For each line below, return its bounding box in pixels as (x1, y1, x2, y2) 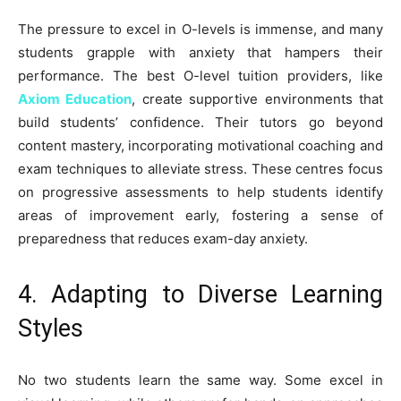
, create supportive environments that (132, 90, 384, 107)
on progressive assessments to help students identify (18, 183, 383, 200)
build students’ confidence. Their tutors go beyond (18, 113, 383, 131)
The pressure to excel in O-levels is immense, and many (18, 20, 383, 38)
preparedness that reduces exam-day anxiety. (18, 229, 308, 247)
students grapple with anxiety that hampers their (18, 43, 383, 61)
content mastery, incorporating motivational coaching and (18, 136, 383, 154)
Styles (18, 313, 83, 343)
